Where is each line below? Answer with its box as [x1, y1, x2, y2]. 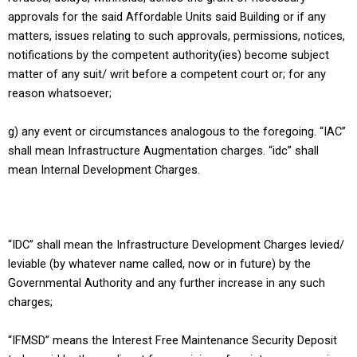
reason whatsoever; [8, 86, 112, 101]
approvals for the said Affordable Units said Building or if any [8, 10, 326, 25]
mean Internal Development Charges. [8, 162, 200, 177]
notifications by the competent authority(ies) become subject [8, 48, 329, 63]
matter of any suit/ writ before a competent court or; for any [8, 67, 326, 82]
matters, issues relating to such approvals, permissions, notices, [8, 29, 345, 44]
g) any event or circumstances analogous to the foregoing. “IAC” [8, 124, 346, 139]
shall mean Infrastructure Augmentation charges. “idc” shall [8, 143, 319, 158]
